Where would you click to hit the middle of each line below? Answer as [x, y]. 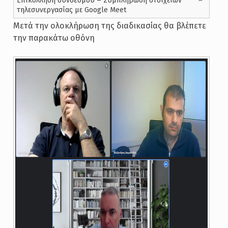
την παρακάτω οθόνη [54, 38]
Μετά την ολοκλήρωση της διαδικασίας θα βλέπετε [109, 26]
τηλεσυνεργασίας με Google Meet [72, 10]
